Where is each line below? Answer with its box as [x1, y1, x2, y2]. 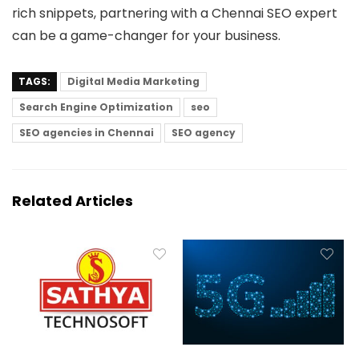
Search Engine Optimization [19, 100, 173, 114]
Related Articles [12, 191, 133, 211]
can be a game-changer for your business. [12, 26, 280, 45]
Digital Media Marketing [67, 75, 200, 88]
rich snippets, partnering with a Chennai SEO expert [12, 4, 337, 22]
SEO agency [171, 126, 236, 139]
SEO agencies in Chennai [19, 126, 154, 139]
